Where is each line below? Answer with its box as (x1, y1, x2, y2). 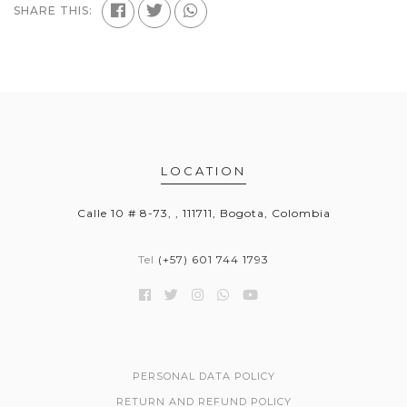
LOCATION (161, 164, 246, 178)
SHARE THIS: (14, 4, 93, 17)
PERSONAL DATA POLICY (132, 370, 275, 382)
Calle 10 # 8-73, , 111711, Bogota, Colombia (76, 206, 331, 220)
